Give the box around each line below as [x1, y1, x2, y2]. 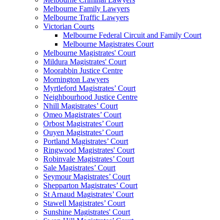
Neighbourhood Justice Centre [43, 93, 137, 102]
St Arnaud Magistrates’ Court [43, 190, 134, 199]
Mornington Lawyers [43, 75, 109, 84]
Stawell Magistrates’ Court [43, 199, 125, 208]
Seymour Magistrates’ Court [43, 172, 130, 181]
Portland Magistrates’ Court [43, 137, 128, 146]
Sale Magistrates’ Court [43, 164, 115, 172]
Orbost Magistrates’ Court [43, 119, 123, 128]
